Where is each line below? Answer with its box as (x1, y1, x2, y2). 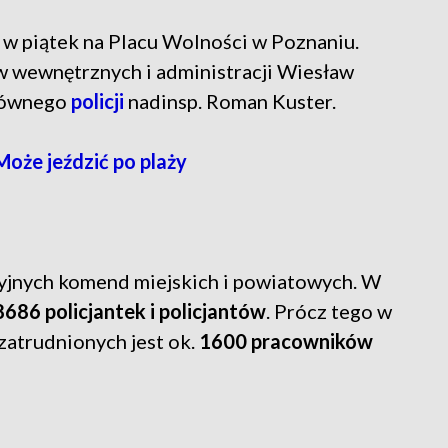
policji (71, 89, 124, 114)
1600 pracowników (199, 329, 373, 354)
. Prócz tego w (266, 299, 392, 324)
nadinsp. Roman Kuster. (124, 89, 336, 114)
